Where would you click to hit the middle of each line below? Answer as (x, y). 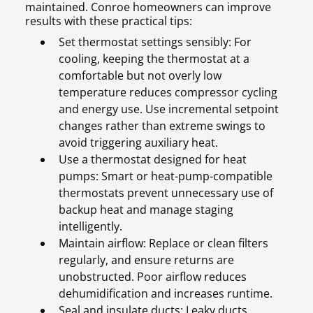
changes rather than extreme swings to (162, 126)
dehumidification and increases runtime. (166, 294)
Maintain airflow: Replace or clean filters (163, 243)
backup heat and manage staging (146, 210)
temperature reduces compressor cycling (168, 93)
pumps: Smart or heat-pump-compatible (166, 176)
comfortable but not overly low (140, 76)
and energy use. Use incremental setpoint (169, 109)
